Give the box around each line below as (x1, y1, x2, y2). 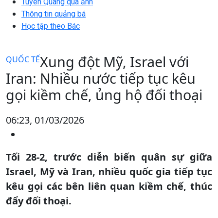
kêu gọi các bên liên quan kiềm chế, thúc (6, 179, 212, 193)
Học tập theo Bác (21, 21, 80, 31)
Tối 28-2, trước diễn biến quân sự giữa (6, 150, 212, 163)
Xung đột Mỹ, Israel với (40, 52, 189, 71)
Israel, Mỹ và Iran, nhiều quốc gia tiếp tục (6, 164, 212, 178)
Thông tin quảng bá (21, 9, 86, 18)
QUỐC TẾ (6, 54, 40, 65)
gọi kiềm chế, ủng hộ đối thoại (6, 85, 202, 104)
